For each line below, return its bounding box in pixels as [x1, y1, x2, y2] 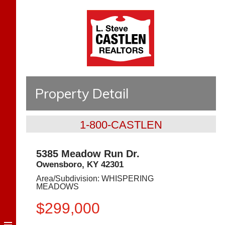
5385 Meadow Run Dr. [36, 148, 140, 159]
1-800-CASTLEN [80, 119, 162, 131]
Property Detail [35, 85, 129, 102]
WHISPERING [101, 174, 154, 183]
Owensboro [36, 160, 82, 169]
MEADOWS [36, 182, 79, 191]
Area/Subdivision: [36, 174, 101, 183]
